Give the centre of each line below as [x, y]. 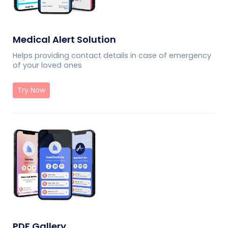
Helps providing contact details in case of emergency [112, 56]
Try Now [31, 90]
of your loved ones [47, 65]
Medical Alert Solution [64, 40]
